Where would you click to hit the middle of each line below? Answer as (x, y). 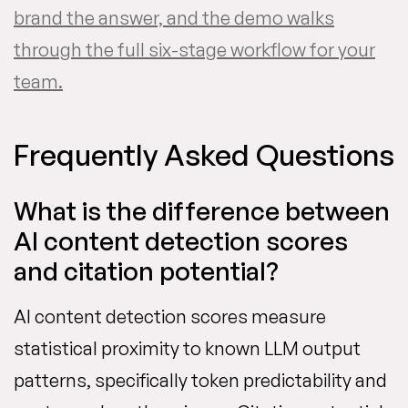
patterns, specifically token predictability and (200, 381)
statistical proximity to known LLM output (187, 349)
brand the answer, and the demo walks (174, 18)
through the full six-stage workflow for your (194, 50)
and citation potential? (146, 271)
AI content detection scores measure (170, 317)
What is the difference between (202, 211)
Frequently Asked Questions (204, 155)
